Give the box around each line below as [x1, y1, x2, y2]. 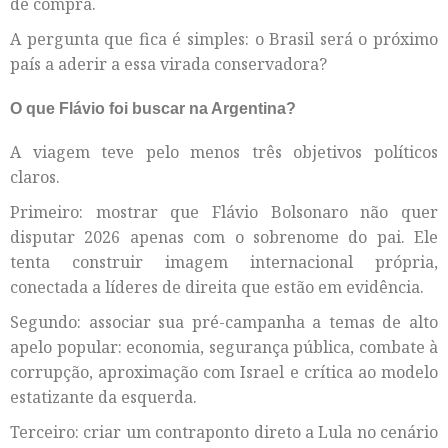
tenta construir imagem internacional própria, [10, 250, 438, 273]
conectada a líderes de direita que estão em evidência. [10, 275, 424, 298]
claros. [10, 165, 60, 188]
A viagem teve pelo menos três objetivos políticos [10, 140, 438, 163]
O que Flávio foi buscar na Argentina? [10, 99, 296, 117]
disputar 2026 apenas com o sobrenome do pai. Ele [10, 225, 438, 248]
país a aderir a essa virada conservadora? [10, 53, 327, 76]
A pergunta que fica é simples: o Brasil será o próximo [10, 28, 438, 51]
